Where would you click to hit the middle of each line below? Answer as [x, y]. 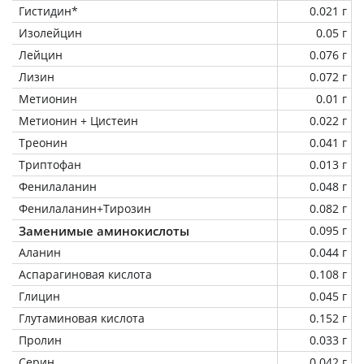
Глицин [39, 296]
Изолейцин [50, 32]
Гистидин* [48, 11]
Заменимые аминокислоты [104, 230]
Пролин [40, 340]
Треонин [43, 142]
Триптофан [50, 164]
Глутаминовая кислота [82, 318]
